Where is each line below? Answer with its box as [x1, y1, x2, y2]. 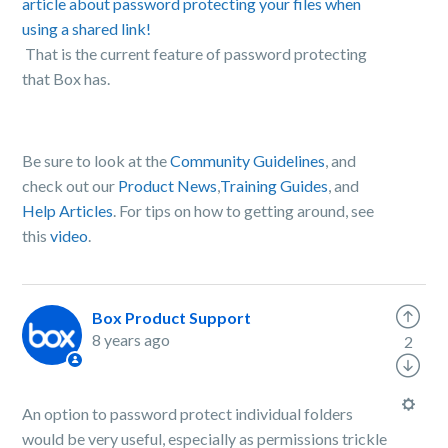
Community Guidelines [170, 151, 326, 170]
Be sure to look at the [22, 151, 171, 170]
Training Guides [220, 176, 329, 195]
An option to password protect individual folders [22, 404, 354, 423]
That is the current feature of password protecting [22, 44, 368, 63]
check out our [22, 176, 119, 195]
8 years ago [92, 330, 171, 349]
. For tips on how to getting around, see [113, 201, 375, 220]
